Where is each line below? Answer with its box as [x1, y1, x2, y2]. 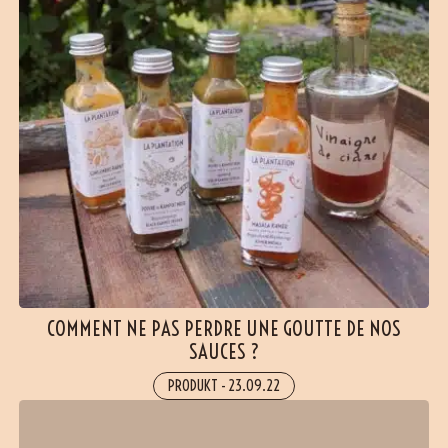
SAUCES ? [189, 338, 259, 364]
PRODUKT [167, 376, 218, 396]
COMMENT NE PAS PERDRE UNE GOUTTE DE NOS [47, 315, 401, 341]
